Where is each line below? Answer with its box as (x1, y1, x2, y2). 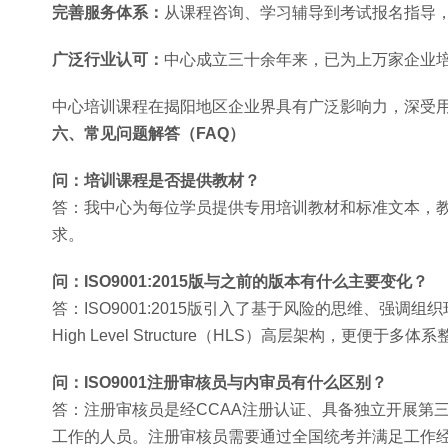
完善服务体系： (52, 4, 164, 21)
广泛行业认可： (52, 51, 164, 68)
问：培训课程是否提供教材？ (52, 172, 260, 189)
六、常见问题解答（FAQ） (52, 125, 245, 142)
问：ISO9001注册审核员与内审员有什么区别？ (52, 374, 387, 391)
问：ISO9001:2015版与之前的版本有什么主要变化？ (52, 273, 428, 290)
